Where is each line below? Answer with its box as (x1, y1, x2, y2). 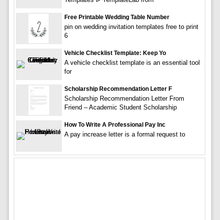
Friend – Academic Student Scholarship (64, 104, 177, 111)
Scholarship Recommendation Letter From (64, 95, 184, 102)
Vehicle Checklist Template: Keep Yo (64, 50, 166, 56)
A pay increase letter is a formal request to (64, 131, 185, 138)
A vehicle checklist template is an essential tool (64, 59, 200, 66)
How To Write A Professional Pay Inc (64, 121, 165, 128)
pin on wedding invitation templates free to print (64, 23, 198, 30)
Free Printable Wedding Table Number (64, 14, 169, 21)
